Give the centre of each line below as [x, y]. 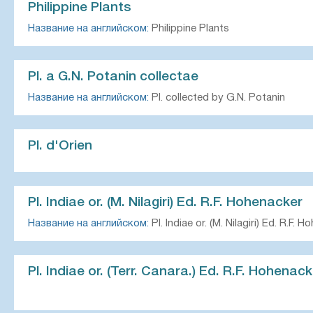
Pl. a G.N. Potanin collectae [113, 77]
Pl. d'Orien [60, 146]
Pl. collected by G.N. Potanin [217, 98]
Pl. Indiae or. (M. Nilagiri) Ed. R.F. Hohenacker [165, 203]
